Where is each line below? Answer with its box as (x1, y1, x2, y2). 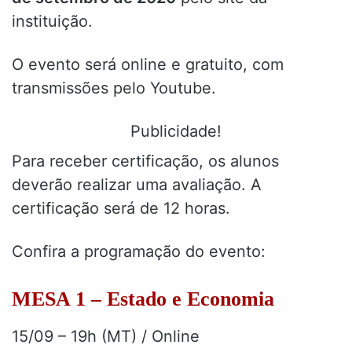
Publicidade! (130, 121, 222, 141)
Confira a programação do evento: (12, 241, 266, 261)
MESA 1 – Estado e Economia (12, 287, 274, 310)
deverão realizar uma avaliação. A (12, 174, 262, 194)
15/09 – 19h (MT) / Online (12, 326, 200, 346)
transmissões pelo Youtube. (12, 78, 216, 97)
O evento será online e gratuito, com (12, 54, 284, 74)
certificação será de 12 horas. (12, 198, 230, 218)
